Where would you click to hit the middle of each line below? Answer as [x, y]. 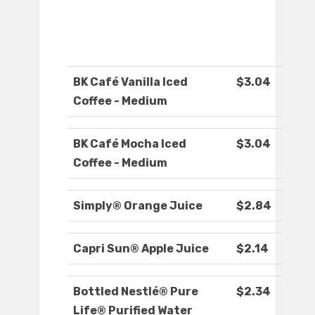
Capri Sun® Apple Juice [141, 249]
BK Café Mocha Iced [130, 144]
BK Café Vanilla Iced [130, 82]
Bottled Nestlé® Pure [136, 292]
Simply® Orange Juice [138, 206]
